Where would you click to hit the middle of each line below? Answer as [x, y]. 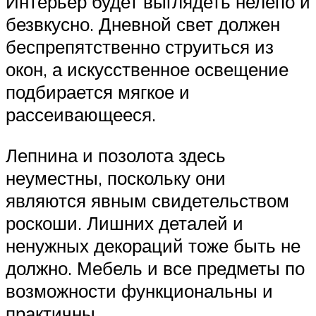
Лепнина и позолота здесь [116, 155]
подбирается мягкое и [98, 92]
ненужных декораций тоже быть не [153, 245]
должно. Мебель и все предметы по [155, 268]
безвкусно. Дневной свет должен [143, 24]
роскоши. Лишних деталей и [124, 223]
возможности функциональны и [139, 290]
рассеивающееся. [81, 115]
